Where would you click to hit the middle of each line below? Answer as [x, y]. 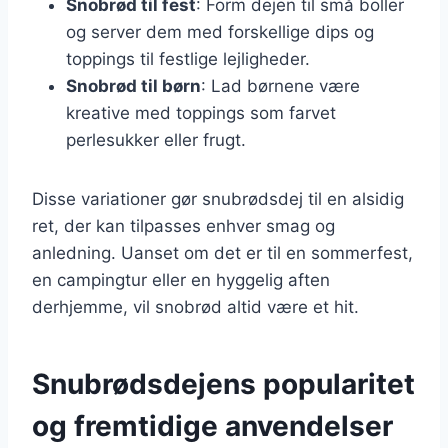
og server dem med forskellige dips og [220, 31]
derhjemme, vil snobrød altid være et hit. [195, 306]
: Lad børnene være [280, 85]
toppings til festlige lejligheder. [188, 58]
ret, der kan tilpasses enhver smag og [183, 225]
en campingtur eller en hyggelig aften [181, 279]
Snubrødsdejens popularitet [223, 383]
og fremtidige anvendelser [212, 425]
